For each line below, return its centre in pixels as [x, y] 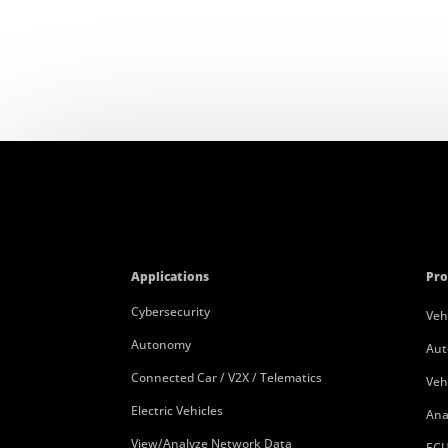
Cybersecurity [170, 311]
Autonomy [160, 344]
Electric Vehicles [176, 410]
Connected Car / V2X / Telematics [226, 377]
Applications [169, 276]
